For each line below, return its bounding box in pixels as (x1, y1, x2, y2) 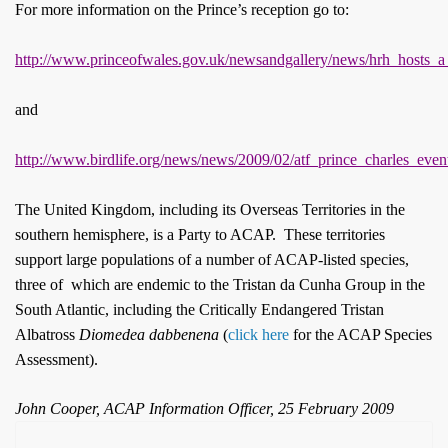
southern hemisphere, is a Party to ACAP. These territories (15, 226, 389, 243)
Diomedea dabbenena (79, 326, 223, 343)
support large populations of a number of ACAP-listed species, (15, 251, 409, 268)
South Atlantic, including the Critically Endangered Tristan (15, 301, 384, 318)
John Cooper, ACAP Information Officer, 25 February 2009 (15, 400, 394, 417)
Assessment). (15, 351, 98, 368)
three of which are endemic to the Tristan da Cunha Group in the (15, 276, 425, 293)
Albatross (15, 326, 79, 343)
